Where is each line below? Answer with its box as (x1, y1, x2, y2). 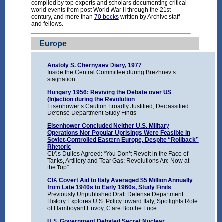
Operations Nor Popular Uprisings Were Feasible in (47, 129, 190, 137)
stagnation (47, 76, 75, 83)
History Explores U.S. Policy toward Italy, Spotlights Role (47, 198, 198, 205)
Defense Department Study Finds (47, 110, 136, 117)
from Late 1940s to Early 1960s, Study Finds (47, 184, 171, 191)
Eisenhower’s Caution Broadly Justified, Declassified (47, 103, 189, 110)
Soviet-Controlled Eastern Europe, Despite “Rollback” (47, 136, 199, 144)
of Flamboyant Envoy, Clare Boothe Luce (47, 205, 157, 212)
